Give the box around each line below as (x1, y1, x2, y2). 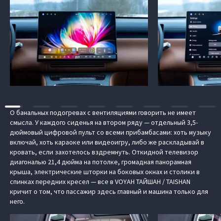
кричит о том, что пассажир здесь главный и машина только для (10, 187, 208, 196)
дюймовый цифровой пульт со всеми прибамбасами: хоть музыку (10, 128, 211, 137)
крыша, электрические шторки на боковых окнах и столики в (10, 167, 200, 176)
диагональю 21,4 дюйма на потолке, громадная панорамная (10, 157, 191, 166)
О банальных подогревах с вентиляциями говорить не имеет (10, 108, 196, 117)
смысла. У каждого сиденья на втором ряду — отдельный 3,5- (10, 118, 198, 127)
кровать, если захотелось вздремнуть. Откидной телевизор (10, 147, 198, 156)
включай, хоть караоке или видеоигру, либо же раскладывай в (10, 138, 204, 147)
